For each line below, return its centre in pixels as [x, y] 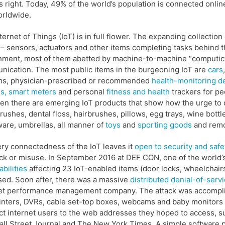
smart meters [32, 92]
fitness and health [138, 92]
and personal [81, 92]
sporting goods [165, 125]
